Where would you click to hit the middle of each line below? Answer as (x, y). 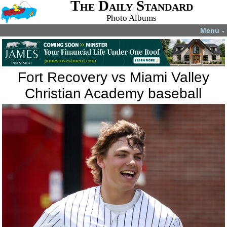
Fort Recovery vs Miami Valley (113, 77)
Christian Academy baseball (113, 93)
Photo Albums (132, 18)
